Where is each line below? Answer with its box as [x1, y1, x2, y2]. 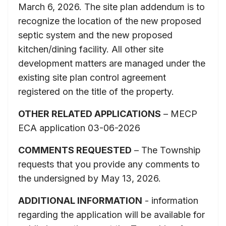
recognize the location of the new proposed [18, 15, 201, 26]
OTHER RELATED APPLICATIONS [18, 108, 161, 119]
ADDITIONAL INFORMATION [18, 195, 142, 206]
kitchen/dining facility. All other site [18, 43, 163, 54]
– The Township [132, 144, 201, 155]
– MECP [161, 108, 197, 119]
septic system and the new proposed [18, 29, 173, 40]
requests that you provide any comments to [18, 158, 200, 169]
